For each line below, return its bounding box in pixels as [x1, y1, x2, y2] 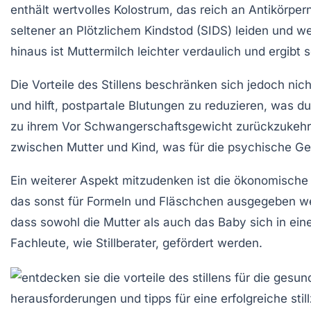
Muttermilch [67, 44, 134, 58]
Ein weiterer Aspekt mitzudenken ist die [10, 173, 234, 187]
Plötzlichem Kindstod [76, 23, 193, 37]
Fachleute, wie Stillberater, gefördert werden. [10, 235, 262, 250]
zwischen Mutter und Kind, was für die [10, 140, 228, 154]
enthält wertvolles [10, 2, 114, 17]
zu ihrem [10, 119, 62, 133]
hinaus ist [10, 44, 67, 58]
